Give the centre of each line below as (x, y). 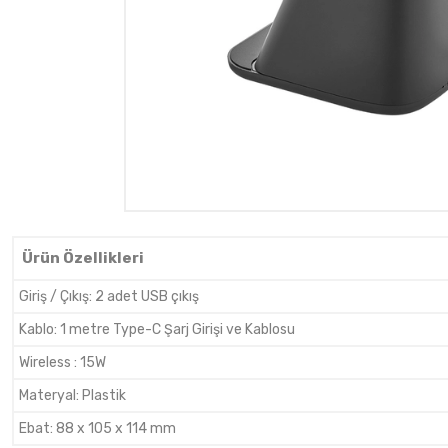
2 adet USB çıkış (147, 296)
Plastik (104, 395)
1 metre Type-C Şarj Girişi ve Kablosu (177, 329)
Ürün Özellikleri (83, 258)
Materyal (47, 395)
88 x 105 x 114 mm (116, 428)
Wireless (46, 362)
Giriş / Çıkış (54, 296)
